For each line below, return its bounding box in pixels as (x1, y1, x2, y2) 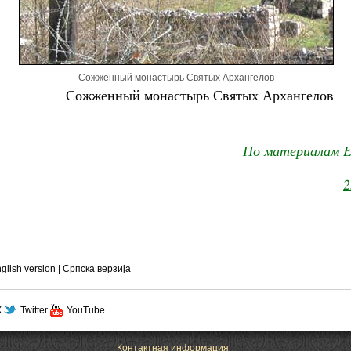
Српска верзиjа (63, 263, 131, 274)
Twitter (20, 305, 48, 316)
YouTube (67, 305, 105, 316)
